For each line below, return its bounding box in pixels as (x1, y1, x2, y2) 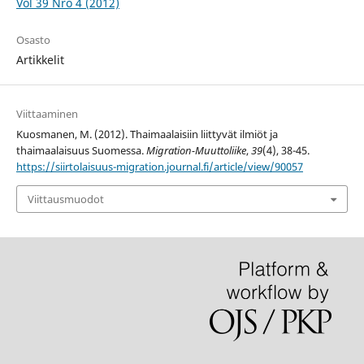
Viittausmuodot (27, 192, 104, 207)
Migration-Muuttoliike (145, 142, 246, 158)
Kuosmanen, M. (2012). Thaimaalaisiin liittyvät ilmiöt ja (15, 126, 278, 141)
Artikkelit (15, 51, 64, 67)
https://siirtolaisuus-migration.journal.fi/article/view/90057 (15, 158, 303, 174)
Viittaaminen (15, 106, 78, 121)
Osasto (15, 32, 50, 47)
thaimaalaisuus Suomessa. (15, 142, 146, 158)
